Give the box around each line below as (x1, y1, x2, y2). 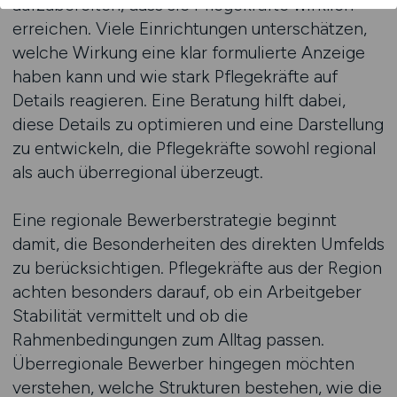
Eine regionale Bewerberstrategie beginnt (12, 209, 337, 230)
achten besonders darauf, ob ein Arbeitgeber (12, 281, 362, 302)
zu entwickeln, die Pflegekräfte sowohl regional (12, 137, 376, 159)
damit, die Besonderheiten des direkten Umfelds (12, 233, 385, 254)
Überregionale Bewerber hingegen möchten (12, 353, 354, 374)
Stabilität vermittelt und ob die (12, 305, 248, 326)
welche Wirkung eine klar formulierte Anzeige (12, 42, 365, 63)
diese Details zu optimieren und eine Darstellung (12, 113, 384, 135)
